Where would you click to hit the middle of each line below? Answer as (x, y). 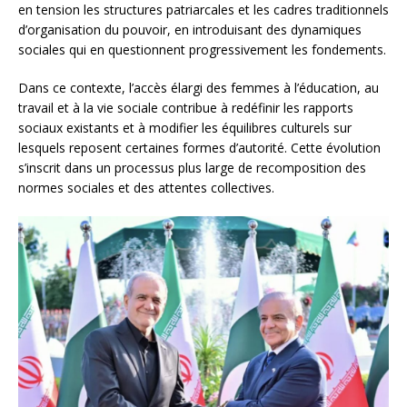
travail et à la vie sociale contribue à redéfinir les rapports (186, 108)
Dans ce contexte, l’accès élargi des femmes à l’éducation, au (199, 88)
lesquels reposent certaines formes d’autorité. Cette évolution (199, 148)
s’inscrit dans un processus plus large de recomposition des (192, 168)
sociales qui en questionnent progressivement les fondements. (202, 50)
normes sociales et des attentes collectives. (146, 188)
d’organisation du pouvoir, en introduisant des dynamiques (190, 30)
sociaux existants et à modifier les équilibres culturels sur (185, 128)
